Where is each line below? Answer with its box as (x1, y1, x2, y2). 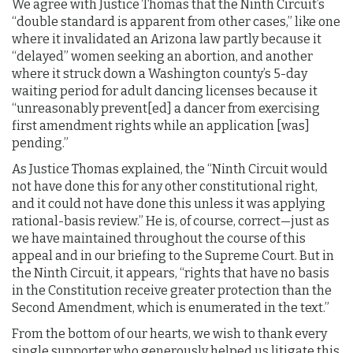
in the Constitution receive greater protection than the (12, 283, 332, 299)
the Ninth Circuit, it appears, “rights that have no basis (12, 266, 329, 281)
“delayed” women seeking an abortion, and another (12, 49, 313, 65)
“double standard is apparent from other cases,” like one (12, 14, 340, 30)
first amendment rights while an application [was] (12, 118, 310, 134)
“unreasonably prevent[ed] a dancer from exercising (12, 101, 320, 117)
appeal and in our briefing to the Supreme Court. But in (12, 248, 334, 264)
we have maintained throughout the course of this (12, 231, 306, 247)
